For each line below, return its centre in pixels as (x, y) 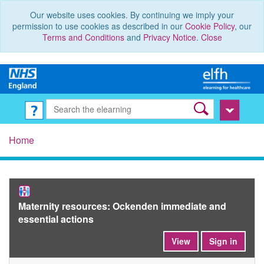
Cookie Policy (210, 26)
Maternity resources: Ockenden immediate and (122, 206)
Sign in (223, 241)
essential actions (57, 219)
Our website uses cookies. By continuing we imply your (132, 15)
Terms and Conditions (83, 37)
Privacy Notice (169, 37)
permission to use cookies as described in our (99, 26)
